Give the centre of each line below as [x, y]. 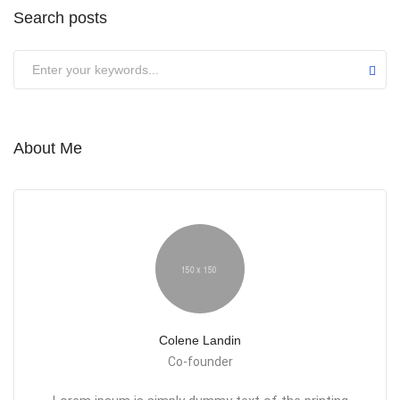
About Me [48, 148]
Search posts [60, 17]
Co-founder [200, 361]
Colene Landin [200, 340]
